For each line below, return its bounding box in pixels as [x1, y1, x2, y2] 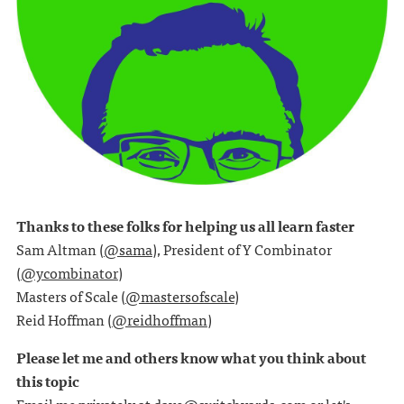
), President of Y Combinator [151, 237, 332, 262]
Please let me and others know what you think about [15, 345, 366, 370]
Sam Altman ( [15, 237, 104, 262]
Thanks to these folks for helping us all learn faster [15, 214, 354, 238]
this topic [15, 369, 79, 393]
